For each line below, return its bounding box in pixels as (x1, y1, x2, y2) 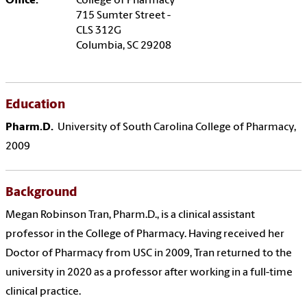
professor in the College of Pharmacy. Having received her (5, 229, 284, 241)
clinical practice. (5, 286, 81, 298)
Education (5, 99, 65, 112)
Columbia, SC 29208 (76, 40, 171, 52)
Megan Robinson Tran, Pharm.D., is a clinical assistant (5, 210, 255, 221)
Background (5, 186, 77, 200)
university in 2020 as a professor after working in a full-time (5, 267, 293, 279)
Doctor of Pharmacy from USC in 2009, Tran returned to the (5, 248, 292, 260)
